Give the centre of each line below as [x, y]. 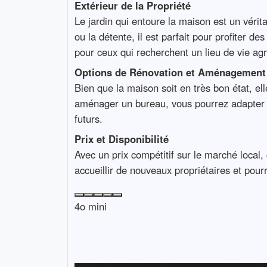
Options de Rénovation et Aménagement [170, 72]
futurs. [88, 118]
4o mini [90, 206]
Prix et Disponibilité [121, 139]
